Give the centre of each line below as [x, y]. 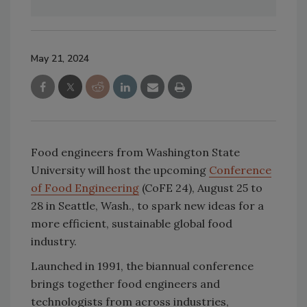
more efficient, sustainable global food [132, 224]
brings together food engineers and [125, 284]
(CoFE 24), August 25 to [201, 188]
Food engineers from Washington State [135, 152]
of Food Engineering [85, 188]
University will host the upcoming [120, 170]
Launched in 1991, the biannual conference [142, 266]
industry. [54, 242]
